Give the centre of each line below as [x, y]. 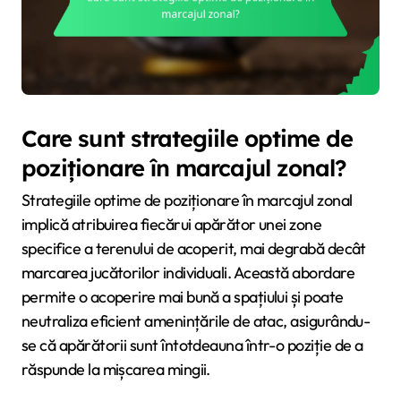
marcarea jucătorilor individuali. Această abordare [188, 273]
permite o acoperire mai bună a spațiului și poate [183, 297]
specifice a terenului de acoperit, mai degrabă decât [194, 249]
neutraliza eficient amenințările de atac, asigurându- [196, 321]
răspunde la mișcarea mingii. [116, 370]
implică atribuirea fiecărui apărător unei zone [172, 225]
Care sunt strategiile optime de [188, 137]
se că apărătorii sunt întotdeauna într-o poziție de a [192, 346]
